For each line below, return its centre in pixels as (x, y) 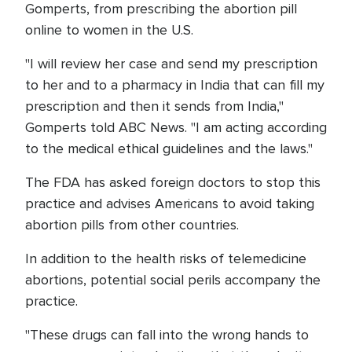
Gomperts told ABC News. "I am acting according (176, 128)
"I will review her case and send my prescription (171, 64)
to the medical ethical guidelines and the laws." (173, 149)
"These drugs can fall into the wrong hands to (167, 335)
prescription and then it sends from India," (154, 106)
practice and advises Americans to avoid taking (170, 204)
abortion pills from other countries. (132, 225)
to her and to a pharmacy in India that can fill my (175, 85)
